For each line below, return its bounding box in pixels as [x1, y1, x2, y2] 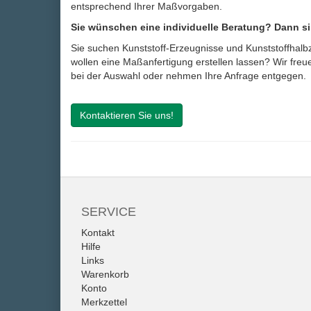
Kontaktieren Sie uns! [80, 110, 174, 121]
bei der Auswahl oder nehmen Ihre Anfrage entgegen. [71, 70, 306, 82]
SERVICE [81, 205, 136, 219]
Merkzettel [81, 296, 127, 308]
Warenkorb [81, 269, 129, 280]
